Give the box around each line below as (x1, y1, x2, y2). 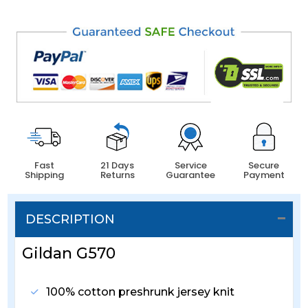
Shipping (24, 168, 64, 182)
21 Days (100, 159, 135, 173)
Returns (100, 168, 135, 182)
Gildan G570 (22, 244, 116, 263)
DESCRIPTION (25, 212, 115, 228)
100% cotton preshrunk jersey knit (46, 285, 235, 299)
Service (174, 159, 207, 173)
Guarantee (166, 168, 216, 182)
